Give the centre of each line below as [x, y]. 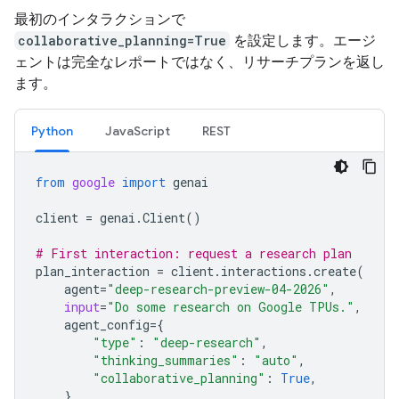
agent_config [107, 325]
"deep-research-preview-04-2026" [218, 289]
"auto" [276, 360]
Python [52, 131]
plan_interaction [93, 271]
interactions [264, 271]
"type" [115, 342]
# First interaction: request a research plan [194, 253]
